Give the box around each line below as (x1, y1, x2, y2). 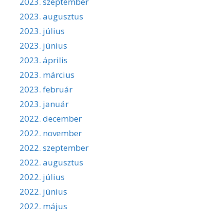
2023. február (19, 83, 73, 95)
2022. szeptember (19, 142, 89, 153)
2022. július (19, 171, 65, 182)
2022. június (19, 185, 67, 197)
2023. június (19, 39, 67, 51)
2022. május (19, 200, 67, 212)
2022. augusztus (19, 156, 83, 168)
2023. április (19, 54, 68, 66)
